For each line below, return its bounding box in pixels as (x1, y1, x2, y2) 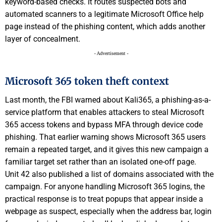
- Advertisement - (94, 50, 128, 56)
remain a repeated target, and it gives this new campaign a (5, 145, 209, 155)
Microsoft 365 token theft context (5, 74, 169, 87)
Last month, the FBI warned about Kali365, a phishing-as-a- (5, 95, 211, 105)
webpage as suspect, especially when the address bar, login (5, 207, 212, 217)
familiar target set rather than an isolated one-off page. (5, 157, 196, 167)
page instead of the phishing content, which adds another (5, 21, 205, 31)
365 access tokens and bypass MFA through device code (5, 120, 203, 130)
